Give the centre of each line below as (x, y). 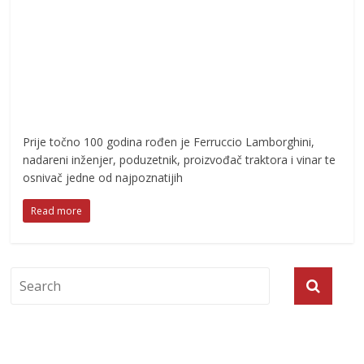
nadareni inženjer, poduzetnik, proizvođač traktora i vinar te (180, 160)
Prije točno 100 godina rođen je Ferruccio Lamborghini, (169, 142)
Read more (57, 211)
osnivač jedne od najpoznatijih (103, 178)
